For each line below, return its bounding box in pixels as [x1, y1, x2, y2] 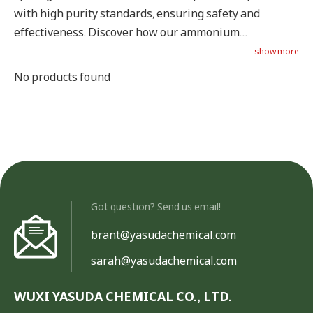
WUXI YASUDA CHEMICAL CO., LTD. [14, 288, 232, 305]
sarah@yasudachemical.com [91, 253, 237, 268]
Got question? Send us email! [91, 200, 221, 213]
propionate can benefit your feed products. [14, 43, 235, 59]
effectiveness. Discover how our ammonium [14, 24, 240, 40]
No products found [14, 69, 110, 85]
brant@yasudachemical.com [91, 227, 236, 242]
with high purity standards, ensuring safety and [14, 6, 260, 21]
